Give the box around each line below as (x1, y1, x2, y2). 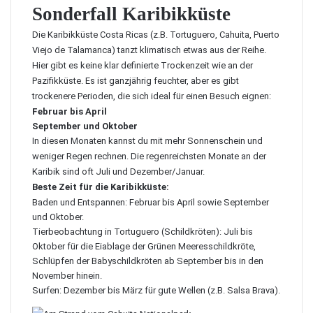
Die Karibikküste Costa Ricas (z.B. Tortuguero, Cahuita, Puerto (32, 29, 279, 40)
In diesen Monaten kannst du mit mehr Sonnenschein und (32, 136, 263, 146)
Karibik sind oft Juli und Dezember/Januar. (32, 166, 205, 177)
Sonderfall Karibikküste (32, 3, 231, 24)
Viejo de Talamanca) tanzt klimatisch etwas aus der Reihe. (32, 45, 266, 55)
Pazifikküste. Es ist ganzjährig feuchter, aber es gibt (32, 75, 239, 86)
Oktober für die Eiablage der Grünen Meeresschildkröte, (32, 241, 256, 252)
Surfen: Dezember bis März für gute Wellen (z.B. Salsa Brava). (32, 285, 280, 296)
